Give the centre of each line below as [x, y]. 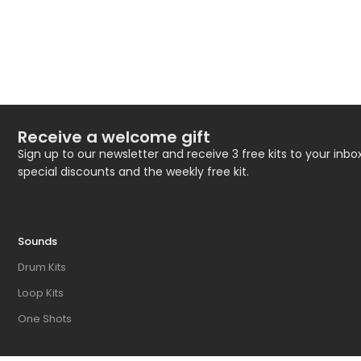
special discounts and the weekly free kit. [133, 172]
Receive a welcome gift [114, 137]
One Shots [45, 319]
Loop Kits [41, 293]
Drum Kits [42, 267]
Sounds [37, 241]
